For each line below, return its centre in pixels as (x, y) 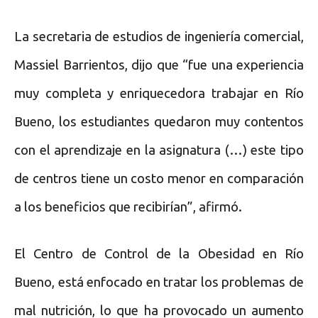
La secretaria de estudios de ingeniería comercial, (159, 36)
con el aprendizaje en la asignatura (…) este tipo (159, 150)
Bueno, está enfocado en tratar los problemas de (159, 282)
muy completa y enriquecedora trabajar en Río (159, 93)
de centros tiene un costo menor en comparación (159, 178)
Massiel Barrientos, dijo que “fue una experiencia (159, 65)
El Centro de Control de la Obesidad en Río (159, 253)
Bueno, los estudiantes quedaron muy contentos (159, 121)
